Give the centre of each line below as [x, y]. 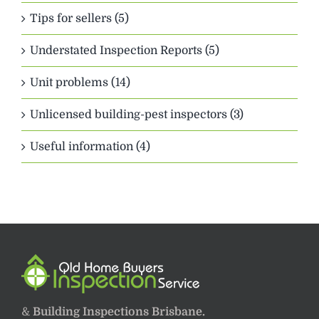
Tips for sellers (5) [79, 19]
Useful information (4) [90, 147]
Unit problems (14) [80, 83]
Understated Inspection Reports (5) [125, 51]
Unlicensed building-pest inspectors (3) [137, 115]
